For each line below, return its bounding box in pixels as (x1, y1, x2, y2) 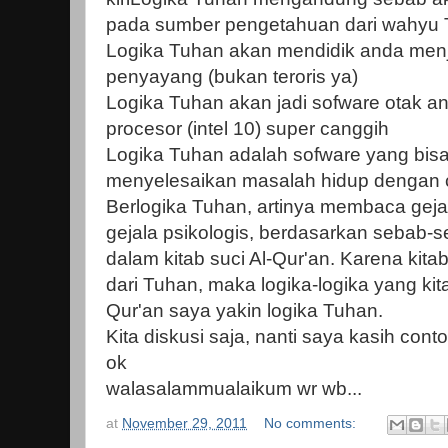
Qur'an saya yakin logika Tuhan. (106, 299, 393, 321)
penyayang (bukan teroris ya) (106, 65, 358, 87)
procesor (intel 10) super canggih (106, 117, 389, 139)
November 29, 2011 (122, 416, 247, 432)
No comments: (264, 416, 361, 432)
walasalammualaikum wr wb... (106, 377, 362, 399)
